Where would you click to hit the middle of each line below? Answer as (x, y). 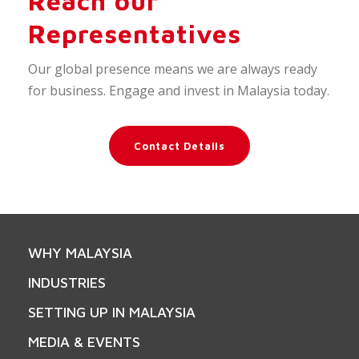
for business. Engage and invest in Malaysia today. (179, 90)
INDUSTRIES (67, 282)
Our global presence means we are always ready (173, 69)
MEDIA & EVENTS (84, 341)
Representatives (135, 33)
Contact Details (179, 145)
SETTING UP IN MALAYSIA (112, 312)
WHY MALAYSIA (80, 252)
